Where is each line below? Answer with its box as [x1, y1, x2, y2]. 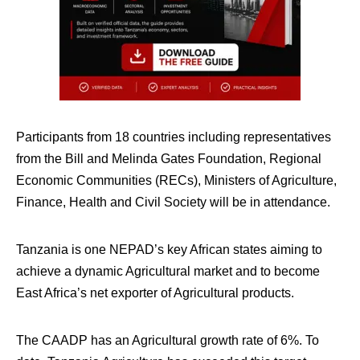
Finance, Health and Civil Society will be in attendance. [16, 195, 330, 209]
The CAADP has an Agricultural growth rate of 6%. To [16, 333, 319, 347]
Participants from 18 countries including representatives [16, 130, 331, 144]
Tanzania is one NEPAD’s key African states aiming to [16, 243, 322, 256]
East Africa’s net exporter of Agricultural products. [16, 286, 294, 300]
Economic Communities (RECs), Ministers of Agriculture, [16, 174, 337, 187]
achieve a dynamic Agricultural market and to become [16, 264, 320, 278]
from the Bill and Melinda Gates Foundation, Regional [16, 152, 321, 166]
